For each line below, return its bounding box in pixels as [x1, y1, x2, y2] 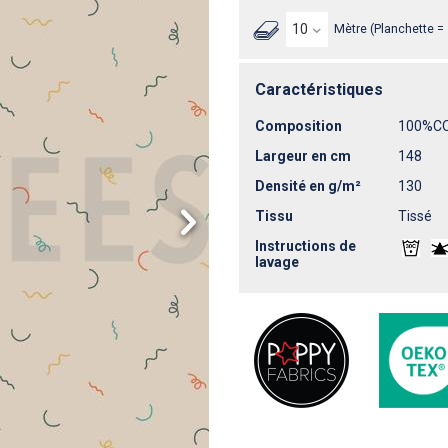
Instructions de [255, 237, 356, 254]
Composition [255, 117, 342, 134]
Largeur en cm [255, 147, 351, 164]
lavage [255, 253, 299, 270]
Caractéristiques [255, 79, 383, 99]
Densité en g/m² [255, 177, 361, 194]
